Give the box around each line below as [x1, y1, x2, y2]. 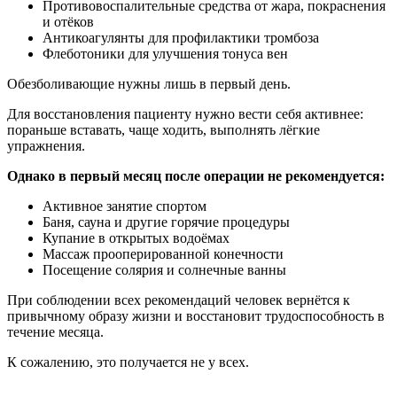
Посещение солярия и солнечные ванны [43, 261, 286, 277]
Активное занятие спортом [43, 198, 206, 214]
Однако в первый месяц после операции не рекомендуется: [7, 167, 385, 183]
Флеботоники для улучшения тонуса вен [43, 45, 288, 61]
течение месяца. [7, 323, 104, 339]
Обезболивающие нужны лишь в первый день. [7, 75, 291, 91]
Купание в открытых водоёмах [43, 230, 230, 245]
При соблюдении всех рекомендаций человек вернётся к [7, 292, 350, 307]
